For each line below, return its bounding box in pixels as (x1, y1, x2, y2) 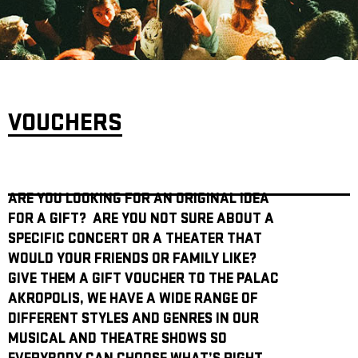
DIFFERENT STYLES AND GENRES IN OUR (8, 311, 259, 329)
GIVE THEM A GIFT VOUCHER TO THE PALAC (8, 271, 279, 289)
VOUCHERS (8, 110, 122, 140)
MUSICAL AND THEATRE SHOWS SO (8, 331, 227, 349)
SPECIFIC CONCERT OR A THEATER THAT (8, 231, 262, 249)
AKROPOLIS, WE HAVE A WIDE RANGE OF (8, 291, 258, 309)
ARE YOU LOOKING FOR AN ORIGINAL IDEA (8, 191, 269, 209)
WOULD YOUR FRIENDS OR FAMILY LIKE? (8, 251, 257, 269)
